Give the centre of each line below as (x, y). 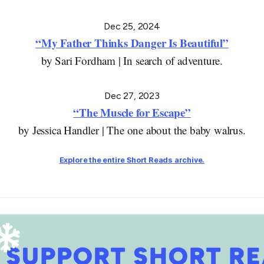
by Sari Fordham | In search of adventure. (132, 61)
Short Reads (150, 160)
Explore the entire (93, 160)
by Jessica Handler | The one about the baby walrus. (132, 130)
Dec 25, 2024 (132, 27)
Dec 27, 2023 (132, 96)
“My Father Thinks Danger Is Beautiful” (132, 43)
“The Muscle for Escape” (132, 113)
